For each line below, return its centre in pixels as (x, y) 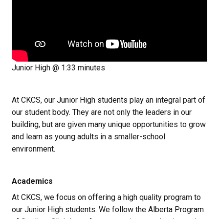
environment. (33, 149)
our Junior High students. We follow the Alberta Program (108, 210)
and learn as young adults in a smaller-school (88, 137)
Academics (32, 181)
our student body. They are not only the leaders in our (102, 112)
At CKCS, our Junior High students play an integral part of (109, 100)
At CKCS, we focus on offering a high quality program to (106, 197)
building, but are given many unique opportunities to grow (109, 125)
